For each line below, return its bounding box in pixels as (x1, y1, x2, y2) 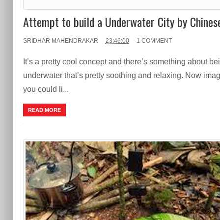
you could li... (23, 84, 69, 93)
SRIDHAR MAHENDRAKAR (23, 37, 98, 44)
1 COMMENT (136, 37, 172, 44)
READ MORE (27, 107, 61, 113)
